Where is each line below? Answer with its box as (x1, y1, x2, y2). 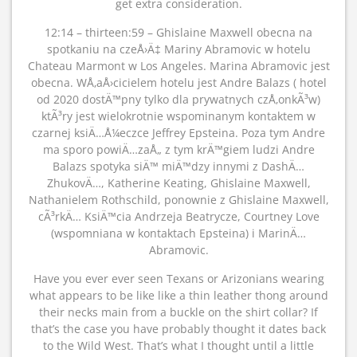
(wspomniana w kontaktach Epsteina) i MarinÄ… (51, 226, 306, 241)
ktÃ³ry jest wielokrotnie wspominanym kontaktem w (41, 108, 316, 124)
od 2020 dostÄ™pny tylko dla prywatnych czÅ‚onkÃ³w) (37, 92, 320, 107)
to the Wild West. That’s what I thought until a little (43, 338, 314, 353)
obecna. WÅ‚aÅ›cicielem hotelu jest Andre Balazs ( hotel (30, 75, 327, 90)
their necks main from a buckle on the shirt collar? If (39, 304, 318, 320)
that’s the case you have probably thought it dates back (31, 321, 326, 336)
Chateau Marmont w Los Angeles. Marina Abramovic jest (27, 58, 330, 73)
